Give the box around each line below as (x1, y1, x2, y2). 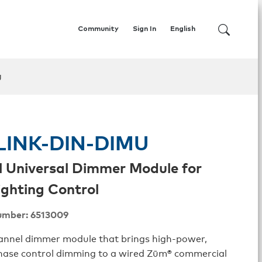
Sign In (133, 26, 156, 33)
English (170, 26, 195, 33)
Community (78, 26, 119, 33)
